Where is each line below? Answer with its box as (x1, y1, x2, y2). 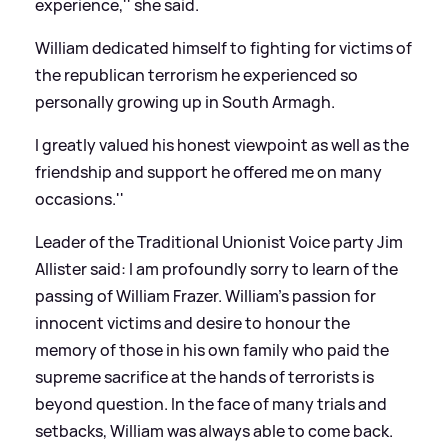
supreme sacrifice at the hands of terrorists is (35, 365, 374, 388)
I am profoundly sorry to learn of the (129, 257, 398, 280)
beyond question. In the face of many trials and (35, 392, 387, 415)
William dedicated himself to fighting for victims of (35, 36, 412, 59)
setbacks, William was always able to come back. (35, 419, 393, 442)
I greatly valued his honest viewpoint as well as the (35, 133, 409, 156)
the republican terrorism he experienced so (35, 63, 358, 86)
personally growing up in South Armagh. (35, 90, 335, 113)
